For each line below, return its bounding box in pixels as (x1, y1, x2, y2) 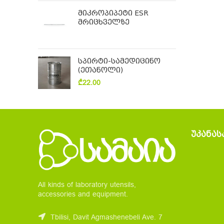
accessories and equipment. (38, 190, 128, 199)
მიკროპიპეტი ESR (78, 9, 148, 17)
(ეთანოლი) (78, 66, 123, 74)
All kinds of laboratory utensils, (38, 180, 136, 189)
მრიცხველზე (78, 18, 129, 26)
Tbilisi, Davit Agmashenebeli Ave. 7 (48, 213, 162, 222)
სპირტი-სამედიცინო (78, 57, 160, 65)
